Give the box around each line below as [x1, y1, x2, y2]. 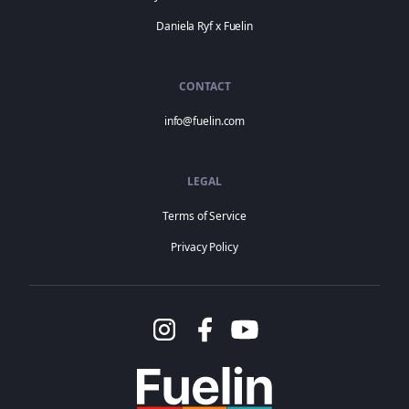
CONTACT [178, 79, 231, 95]
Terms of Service [163, 208, 246, 225]
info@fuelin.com [163, 113, 246, 130]
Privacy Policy [171, 239, 238, 256]
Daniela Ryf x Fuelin [156, 18, 253, 35]
